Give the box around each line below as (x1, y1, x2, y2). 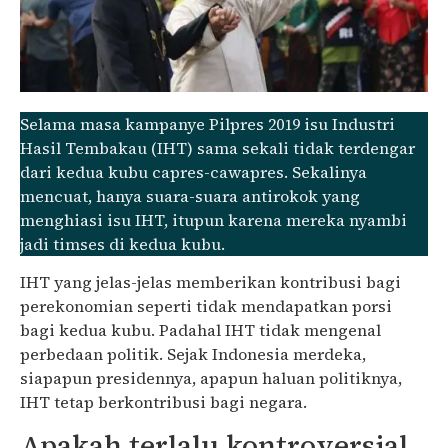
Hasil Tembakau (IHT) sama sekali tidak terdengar (20, 137, 415, 159)
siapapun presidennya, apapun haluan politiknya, (20, 367, 402, 390)
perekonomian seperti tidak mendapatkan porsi (20, 295, 392, 318)
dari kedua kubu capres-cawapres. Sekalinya (20, 161, 367, 183)
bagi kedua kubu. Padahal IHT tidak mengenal (20, 319, 381, 342)
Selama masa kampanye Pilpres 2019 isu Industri (20, 113, 395, 135)
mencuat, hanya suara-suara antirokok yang (20, 185, 360, 207)
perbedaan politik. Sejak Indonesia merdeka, (20, 343, 366, 366)
